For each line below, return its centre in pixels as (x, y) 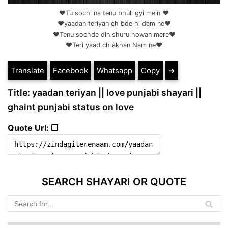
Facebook (70, 71)
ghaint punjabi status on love (71, 107)
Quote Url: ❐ (33, 128)
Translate (27, 71)
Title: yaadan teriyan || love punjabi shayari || (105, 93)
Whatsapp (115, 71)
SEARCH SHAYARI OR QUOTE (114, 182)
